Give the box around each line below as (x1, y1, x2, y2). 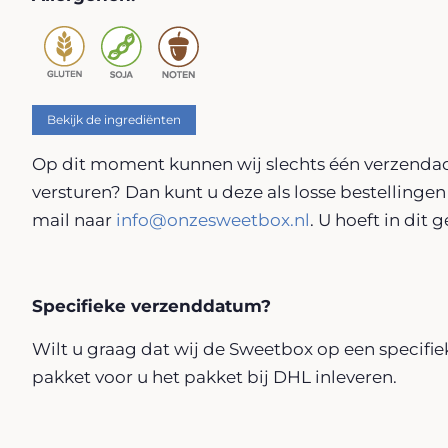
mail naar (32, 209, 116, 230)
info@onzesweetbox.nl (116, 209, 310, 230)
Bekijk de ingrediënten (47, 111, 181, 127)
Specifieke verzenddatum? (32, 295, 271, 316)
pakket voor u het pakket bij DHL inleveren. (32, 366, 397, 387)
